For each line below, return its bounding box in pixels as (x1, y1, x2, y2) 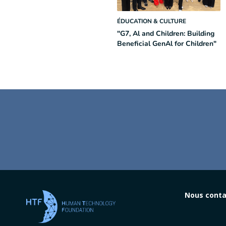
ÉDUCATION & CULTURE (117, 17, 186, 25)
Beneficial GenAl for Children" (117, 39, 216, 48)
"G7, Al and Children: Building (117, 29, 214, 38)
